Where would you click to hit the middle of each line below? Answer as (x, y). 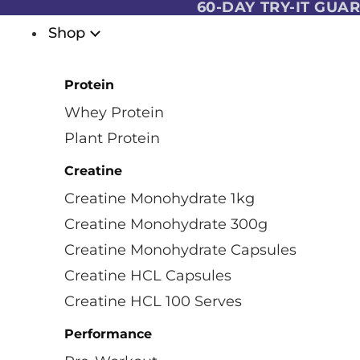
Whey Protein (114, 112)
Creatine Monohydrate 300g (166, 224)
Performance (108, 334)
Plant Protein (112, 138)
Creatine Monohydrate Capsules (180, 250)
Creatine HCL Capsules (148, 276)
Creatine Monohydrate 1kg (160, 198)
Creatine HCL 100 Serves (153, 301)
